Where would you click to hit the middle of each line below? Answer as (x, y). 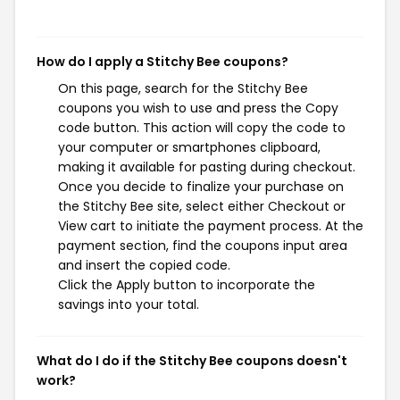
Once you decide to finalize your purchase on (201, 187)
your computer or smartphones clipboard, (189, 147)
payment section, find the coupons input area (203, 246)
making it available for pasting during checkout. (207, 167)
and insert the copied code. (144, 265)
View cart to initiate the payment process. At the (211, 226)
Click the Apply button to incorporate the (187, 285)
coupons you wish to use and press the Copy (198, 108)
